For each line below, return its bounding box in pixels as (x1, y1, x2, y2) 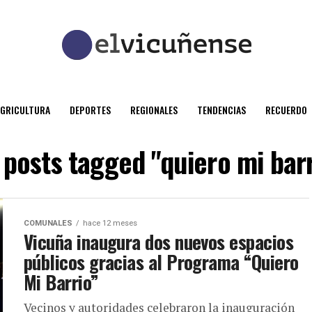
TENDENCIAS (197, 102, 246, 117)
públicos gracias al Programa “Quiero (24, 248, 299, 276)
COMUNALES (24, 219, 72, 228)
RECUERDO (265, 102, 307, 117)
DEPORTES (70, 102, 111, 117)
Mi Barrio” (24, 268, 99, 296)
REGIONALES (130, 102, 178, 117)
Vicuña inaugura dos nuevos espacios (24, 228, 293, 256)
